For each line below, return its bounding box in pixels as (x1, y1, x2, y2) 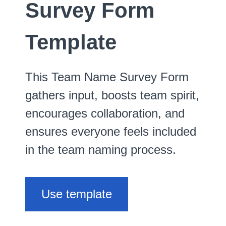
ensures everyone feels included (25, 125, 196, 138)
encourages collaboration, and (25, 106, 185, 120)
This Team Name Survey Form (25, 70, 189, 84)
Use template (41, 187, 112, 201)
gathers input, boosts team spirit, (25, 88, 199, 102)
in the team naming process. (25, 143, 176, 156)
